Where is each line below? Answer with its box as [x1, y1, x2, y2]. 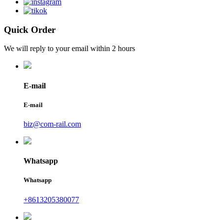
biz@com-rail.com [24, 119, 81, 128]
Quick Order [4, 24, 55, 35]
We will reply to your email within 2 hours [4, 44, 135, 53]
